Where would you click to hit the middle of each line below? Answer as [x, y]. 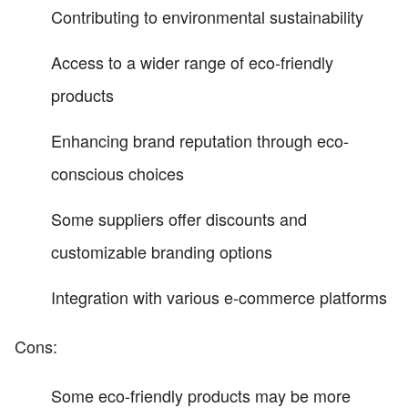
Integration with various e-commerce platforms [219, 296]
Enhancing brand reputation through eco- [200, 140]
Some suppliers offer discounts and [179, 218]
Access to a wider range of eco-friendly [192, 61]
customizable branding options [162, 251]
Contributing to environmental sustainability [207, 16]
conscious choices [117, 173]
